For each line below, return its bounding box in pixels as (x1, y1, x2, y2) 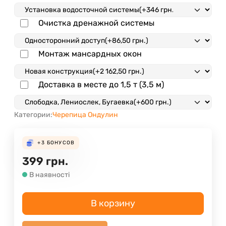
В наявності (29, 170, 70, 179)
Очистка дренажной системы (38, 18, 154, 28)
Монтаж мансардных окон (38, 48, 142, 59)
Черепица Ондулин (52, 110, 118, 119)
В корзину (91, 197, 135, 209)
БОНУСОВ (46, 139, 75, 146)
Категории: (14, 110, 52, 119)
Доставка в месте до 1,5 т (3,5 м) (38, 79, 164, 89)
